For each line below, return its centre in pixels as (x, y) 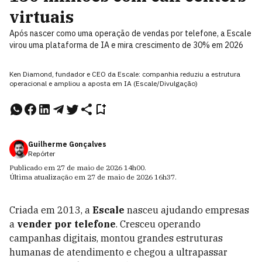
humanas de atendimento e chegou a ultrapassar (118, 252)
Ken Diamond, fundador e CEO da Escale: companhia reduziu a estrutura (125, 74)
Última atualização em (48, 177)
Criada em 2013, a (51, 210)
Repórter (42, 154)
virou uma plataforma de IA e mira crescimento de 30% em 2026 (126, 45)
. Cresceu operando (158, 224)
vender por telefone (66, 224)
